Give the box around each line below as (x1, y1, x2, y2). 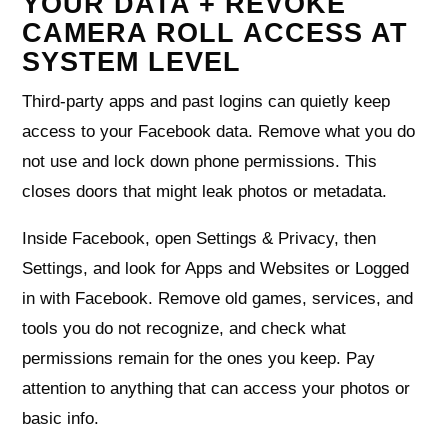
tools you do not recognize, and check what (22, 318, 347, 338)
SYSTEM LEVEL (22, 46, 242, 77)
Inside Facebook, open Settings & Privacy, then (22, 228, 377, 248)
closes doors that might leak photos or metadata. (22, 181, 388, 201)
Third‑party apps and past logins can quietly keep (22, 91, 391, 111)
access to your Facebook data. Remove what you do (22, 121, 416, 141)
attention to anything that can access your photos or (22, 378, 411, 398)
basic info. (22, 408, 100, 428)
